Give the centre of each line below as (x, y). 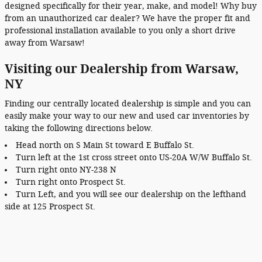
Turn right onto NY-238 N (66, 170)
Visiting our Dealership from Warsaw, (122, 68)
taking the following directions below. (79, 128)
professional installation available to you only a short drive (120, 30)
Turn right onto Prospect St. (71, 182)
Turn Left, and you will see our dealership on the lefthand (131, 194)
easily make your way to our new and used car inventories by (127, 116)
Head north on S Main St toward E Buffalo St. (105, 145)
